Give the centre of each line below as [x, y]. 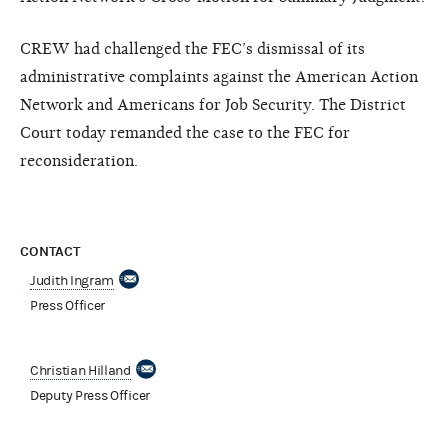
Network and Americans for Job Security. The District [213, 104]
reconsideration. [79, 160]
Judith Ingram [72, 280]
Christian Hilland [80, 370]
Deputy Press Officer [90, 395]
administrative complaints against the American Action [219, 76]
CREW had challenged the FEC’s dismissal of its [192, 48]
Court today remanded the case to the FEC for [185, 132]
